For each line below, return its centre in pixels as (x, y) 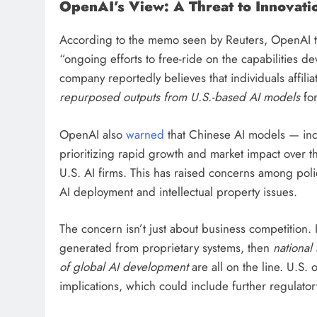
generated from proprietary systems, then (166, 248)
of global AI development (124, 267)
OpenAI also (93, 134)
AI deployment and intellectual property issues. (178, 191)
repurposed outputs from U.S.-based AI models (180, 97)
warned (145, 134)
